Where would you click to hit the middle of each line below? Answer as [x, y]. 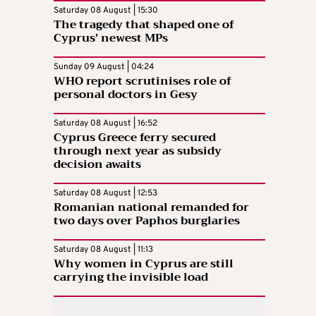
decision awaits [97, 164]
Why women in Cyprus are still [144, 263]
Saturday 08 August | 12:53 [105, 193]
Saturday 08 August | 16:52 [105, 123]
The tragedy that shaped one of [144, 24]
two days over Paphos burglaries [147, 220]
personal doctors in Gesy [126, 94]
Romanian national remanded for [151, 207]
